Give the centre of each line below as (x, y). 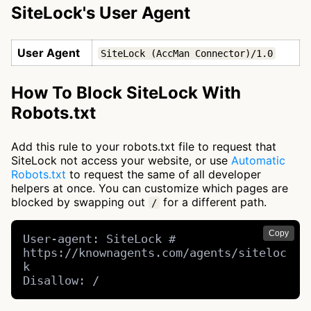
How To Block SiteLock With (126, 93)
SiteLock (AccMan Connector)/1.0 (187, 53)
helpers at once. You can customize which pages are (150, 188)
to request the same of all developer (163, 174)
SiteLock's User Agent (101, 13)
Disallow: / (61, 281)
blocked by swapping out (80, 202)
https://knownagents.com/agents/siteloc (155, 253)
